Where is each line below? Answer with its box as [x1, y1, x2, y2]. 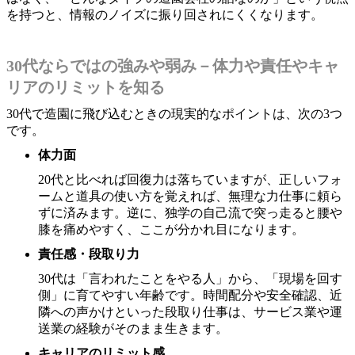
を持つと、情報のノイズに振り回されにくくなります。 [6, 7, 323, 21]
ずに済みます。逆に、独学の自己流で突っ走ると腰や [38, 205, 342, 219]
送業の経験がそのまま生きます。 [38, 321, 228, 335]
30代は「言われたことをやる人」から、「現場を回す [38, 271, 342, 285]
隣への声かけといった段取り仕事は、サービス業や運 [38, 304, 342, 319]
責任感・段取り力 [38, 246, 139, 261]
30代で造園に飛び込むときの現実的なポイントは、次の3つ [6, 106, 342, 120]
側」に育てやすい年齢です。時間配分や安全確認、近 [38, 288, 342, 302]
